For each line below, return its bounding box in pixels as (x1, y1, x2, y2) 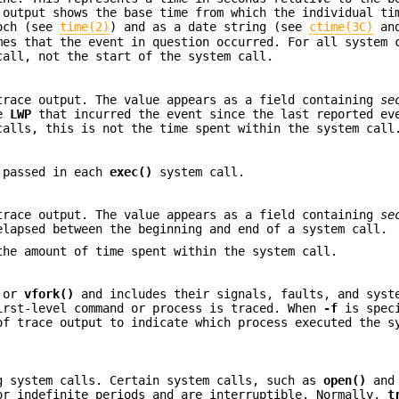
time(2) (60, 19, 110, 34)
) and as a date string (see (110, 19, 310, 34)
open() (323, 373, 367, 388)
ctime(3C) (309, 19, 374, 34)
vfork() (24, 287, 75, 302)
